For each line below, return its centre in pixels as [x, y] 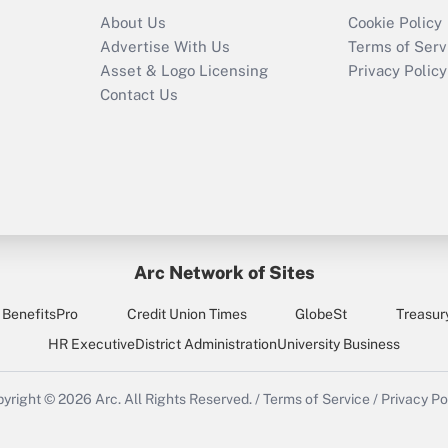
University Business [338, 344]
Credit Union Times [186, 314]
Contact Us [139, 95]
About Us [133, 23]
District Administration [206, 344]
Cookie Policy [395, 23]
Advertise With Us [165, 47]
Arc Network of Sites [224, 273]
